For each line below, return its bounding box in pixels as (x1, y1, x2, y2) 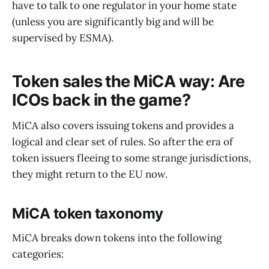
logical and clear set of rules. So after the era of (12, 135, 233, 149)
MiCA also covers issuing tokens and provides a (12, 119, 234, 133)
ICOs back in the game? (12, 90, 191, 110)
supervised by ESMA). (12, 31, 113, 44)
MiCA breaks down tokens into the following (12, 231, 222, 244)
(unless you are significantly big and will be (12, 14, 214, 28)
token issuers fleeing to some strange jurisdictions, (12, 151, 251, 165)
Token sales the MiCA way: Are (12, 71, 245, 92)
